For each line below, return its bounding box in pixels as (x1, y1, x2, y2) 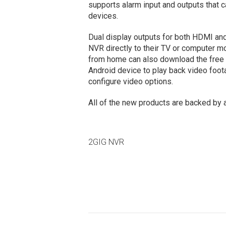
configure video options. (88, 77, 177, 87)
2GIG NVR (88, 137, 124, 147)
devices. (88, 11, 118, 21)
